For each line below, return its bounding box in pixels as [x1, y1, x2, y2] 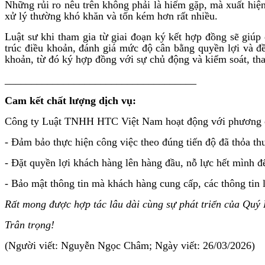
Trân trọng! [5, 218, 54, 231]
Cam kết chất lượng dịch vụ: [5, 94, 136, 106]
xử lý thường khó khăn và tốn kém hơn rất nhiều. [5, 9, 218, 22]
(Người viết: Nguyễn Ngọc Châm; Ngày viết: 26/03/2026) [5, 239, 255, 251]
